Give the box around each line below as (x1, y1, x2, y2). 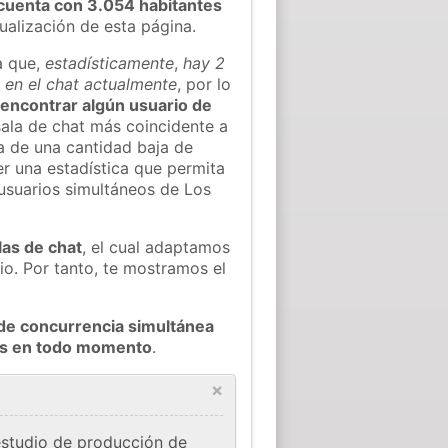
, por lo (177, 73, 232, 94)
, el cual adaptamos (82, 236, 231, 257)
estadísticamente (45, 52, 175, 73)
